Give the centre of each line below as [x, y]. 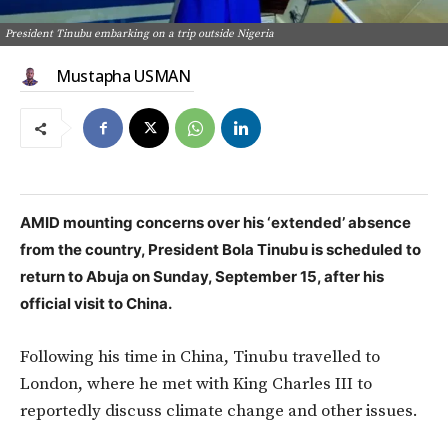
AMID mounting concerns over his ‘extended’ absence [215, 223]
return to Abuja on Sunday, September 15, [172, 277]
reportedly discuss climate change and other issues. [219, 411]
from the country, [84, 250]
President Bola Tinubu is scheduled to [284, 250]
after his [354, 277]
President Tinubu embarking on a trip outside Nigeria [139, 34]
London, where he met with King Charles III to [196, 384]
